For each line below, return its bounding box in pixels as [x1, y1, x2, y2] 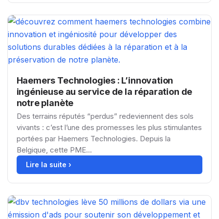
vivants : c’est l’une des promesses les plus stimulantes [16, 122, 202, 132]
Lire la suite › [25, 160, 71, 169]
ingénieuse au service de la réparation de [16, 86, 193, 97]
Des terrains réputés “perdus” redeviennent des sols [16, 111, 194, 121]
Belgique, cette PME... [16, 145, 92, 154]
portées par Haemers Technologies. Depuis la [16, 133, 171, 143]
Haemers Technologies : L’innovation [16, 75, 174, 86]
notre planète [16, 97, 74, 108]
